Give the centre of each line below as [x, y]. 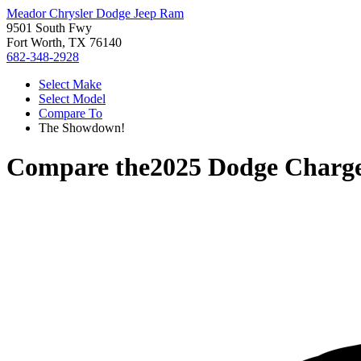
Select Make [70, 84]
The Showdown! [82, 128]
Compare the [78, 167]
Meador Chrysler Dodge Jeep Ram [95, 13]
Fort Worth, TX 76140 [64, 42]
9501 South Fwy [49, 28]
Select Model [72, 99]
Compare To [71, 113]
